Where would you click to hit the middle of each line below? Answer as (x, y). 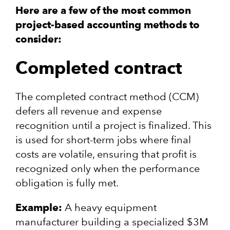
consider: (39, 39)
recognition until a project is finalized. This (113, 126)
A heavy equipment (111, 208)
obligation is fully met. (68, 183)
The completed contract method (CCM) (107, 97)
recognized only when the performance (108, 169)
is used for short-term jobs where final (103, 140)
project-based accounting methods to (108, 25)
